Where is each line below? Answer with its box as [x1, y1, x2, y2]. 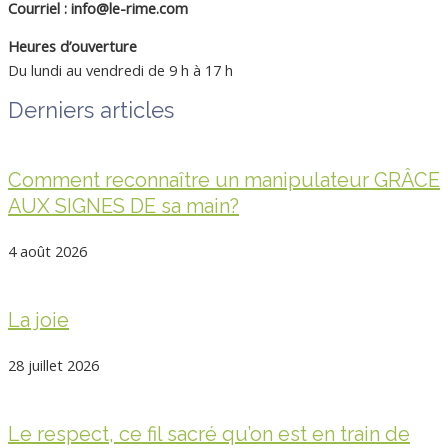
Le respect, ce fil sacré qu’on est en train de [8, 421, 410, 446]
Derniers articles [8, 96, 174, 123]
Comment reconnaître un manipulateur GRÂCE [8, 167, 440, 192]
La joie [8, 307, 69, 332]
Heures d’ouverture [8, 36, 137, 57]
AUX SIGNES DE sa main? [8, 193, 239, 218]
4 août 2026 [8, 240, 87, 261]
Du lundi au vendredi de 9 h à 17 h [8, 60, 233, 81]
